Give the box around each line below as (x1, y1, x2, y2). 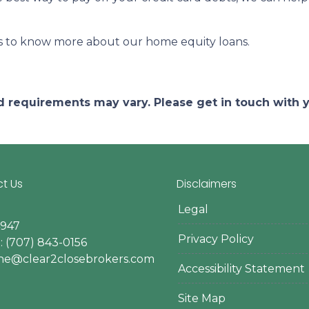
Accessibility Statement (178, 262, 306, 276)
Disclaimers (177, 176, 237, 192)
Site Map (178, 292, 226, 306)
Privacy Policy (178, 232, 255, 246)
